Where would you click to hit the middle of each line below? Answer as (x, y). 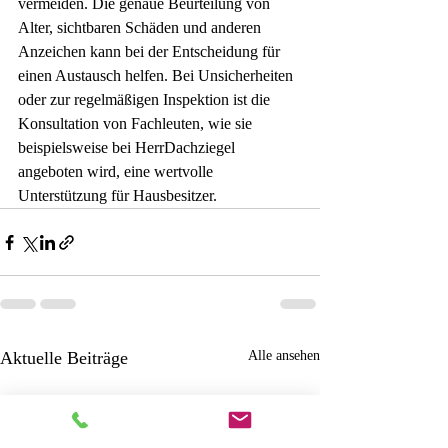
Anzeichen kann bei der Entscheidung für (151, 52)
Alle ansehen (284, 356)
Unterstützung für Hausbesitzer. (117, 196)
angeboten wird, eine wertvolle (117, 172)
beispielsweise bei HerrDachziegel (128, 148)
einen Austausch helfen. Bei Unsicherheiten (157, 76)
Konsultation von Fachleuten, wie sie (137, 124)
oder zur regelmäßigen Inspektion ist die (146, 100)
